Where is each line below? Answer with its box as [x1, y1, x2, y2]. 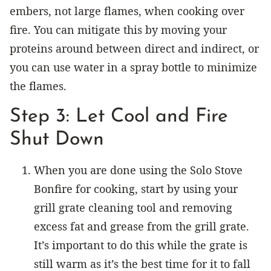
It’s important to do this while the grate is [34, 237, 247, 252]
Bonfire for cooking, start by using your [34, 181, 238, 196]
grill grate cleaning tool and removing [34, 200, 232, 215]
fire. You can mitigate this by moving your [10, 22, 227, 37]
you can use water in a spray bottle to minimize [10, 59, 257, 74]
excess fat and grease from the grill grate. [34, 218, 249, 233]
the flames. [10, 78, 70, 93]
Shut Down [10, 129, 104, 149]
